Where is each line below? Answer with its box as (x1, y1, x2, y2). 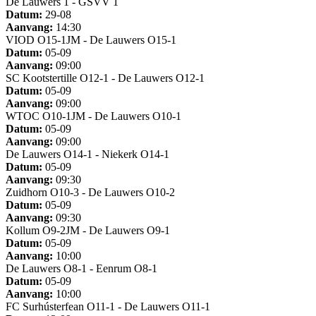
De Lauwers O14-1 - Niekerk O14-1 (6, 147, 169, 160)
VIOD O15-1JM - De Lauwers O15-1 (6, 33, 176, 46)
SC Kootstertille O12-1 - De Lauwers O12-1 (6, 71, 205, 84)
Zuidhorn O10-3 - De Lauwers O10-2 (6, 186, 175, 198)
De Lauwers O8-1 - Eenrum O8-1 (6, 262, 157, 274)
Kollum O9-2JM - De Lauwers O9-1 (6, 224, 170, 236)
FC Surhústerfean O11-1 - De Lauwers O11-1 (6, 300, 210, 312)
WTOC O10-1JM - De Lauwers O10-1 (6, 109, 181, 122)
